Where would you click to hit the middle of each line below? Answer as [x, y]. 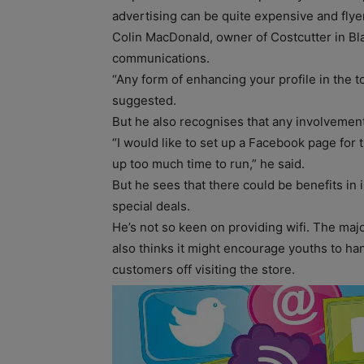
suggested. [144, 100]
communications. [161, 58]
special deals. [151, 206]
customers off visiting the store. [204, 269]
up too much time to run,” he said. [208, 163]
